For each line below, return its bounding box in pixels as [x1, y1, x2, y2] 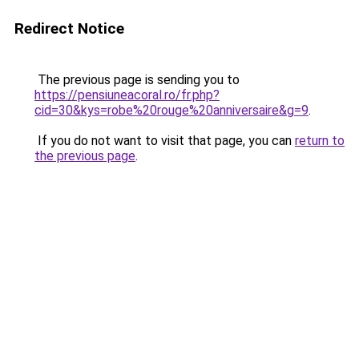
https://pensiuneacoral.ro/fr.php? [34, 87, 220, 103]
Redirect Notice [14, 19, 124, 38]
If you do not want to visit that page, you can [34, 133, 295, 148]
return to [295, 133, 345, 148]
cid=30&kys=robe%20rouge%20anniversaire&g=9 [34, 103, 309, 118]
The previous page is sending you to [34, 72, 240, 87]
